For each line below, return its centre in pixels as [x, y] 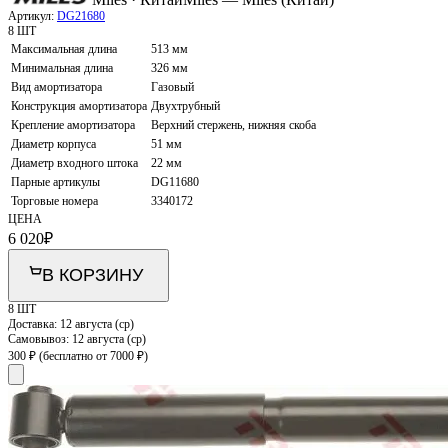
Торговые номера [54, 201]
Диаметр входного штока [74, 163]
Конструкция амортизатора [79, 106]
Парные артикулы [55, 182]
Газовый [172, 87]
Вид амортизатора [56, 87]
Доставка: [34, 324]
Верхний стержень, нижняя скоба [233, 125]
